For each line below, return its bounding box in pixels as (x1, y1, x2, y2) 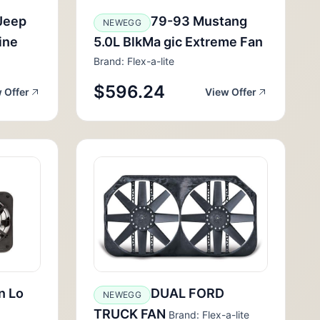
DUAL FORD (150, 286, 224, 301)
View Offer (205, 86, 256, 98)
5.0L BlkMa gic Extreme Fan (94, 34, 263, 49)
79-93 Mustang (150, 14, 247, 29)
